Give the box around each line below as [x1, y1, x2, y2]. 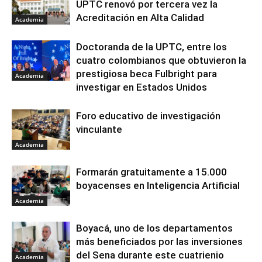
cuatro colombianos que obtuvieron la [76, 54, 246, 67]
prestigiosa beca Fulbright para [76, 68, 217, 80]
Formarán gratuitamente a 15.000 [76, 166, 227, 178]
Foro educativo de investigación [76, 110, 220, 122]
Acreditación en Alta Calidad [76, 12, 204, 24]
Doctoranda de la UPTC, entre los [76, 41, 227, 53]
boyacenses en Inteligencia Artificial [76, 180, 240, 192]
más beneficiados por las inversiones [76, 236, 243, 248]
